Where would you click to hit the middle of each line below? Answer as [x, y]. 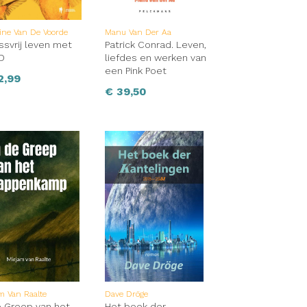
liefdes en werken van [155, 58]
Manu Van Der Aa [138, 33]
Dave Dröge [126, 294]
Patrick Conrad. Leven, [155, 45]
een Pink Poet [135, 71]
